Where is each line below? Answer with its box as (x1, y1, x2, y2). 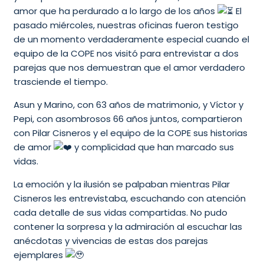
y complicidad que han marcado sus (71, 140, 234, 153)
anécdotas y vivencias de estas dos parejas (13, 234, 208, 247)
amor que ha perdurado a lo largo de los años (13, 4, 217, 17)
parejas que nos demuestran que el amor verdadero (13, 61, 245, 74)
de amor (13, 140, 54, 153)
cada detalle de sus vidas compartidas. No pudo (13, 206, 227, 219)
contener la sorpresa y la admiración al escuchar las (13, 220, 242, 233)
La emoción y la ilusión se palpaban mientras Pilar (13, 177, 230, 190)
